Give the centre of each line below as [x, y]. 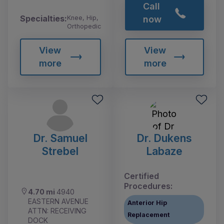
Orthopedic [84, 26]
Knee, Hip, [83, 18]
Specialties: [43, 19]
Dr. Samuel [60, 138]
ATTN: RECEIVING [57, 211]
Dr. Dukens [164, 138]
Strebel [60, 151]
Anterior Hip [147, 203]
